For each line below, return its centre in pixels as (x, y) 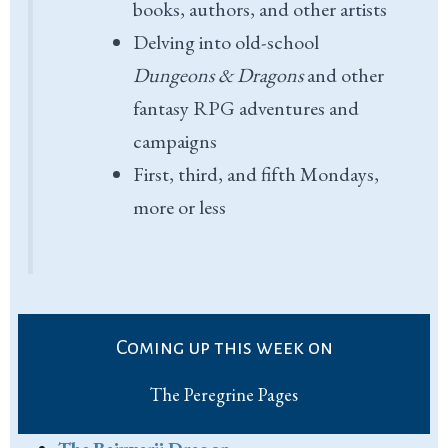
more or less (180, 206)
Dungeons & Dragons (218, 74)
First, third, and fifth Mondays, (256, 173)
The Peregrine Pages (224, 394)
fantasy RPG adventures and (246, 107)
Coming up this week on (224, 346)
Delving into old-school (226, 41)
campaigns (175, 140)
